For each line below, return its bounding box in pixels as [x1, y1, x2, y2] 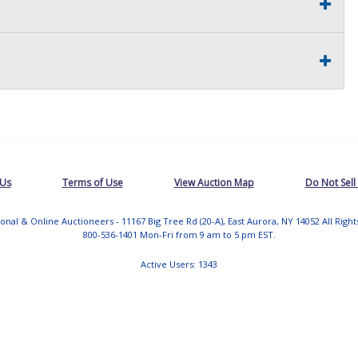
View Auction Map [173, 175, 254, 189]
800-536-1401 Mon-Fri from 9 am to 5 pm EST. [82, 228, 276, 241]
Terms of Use [62, 175, 123, 189]
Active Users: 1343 [141, 257, 217, 270]
